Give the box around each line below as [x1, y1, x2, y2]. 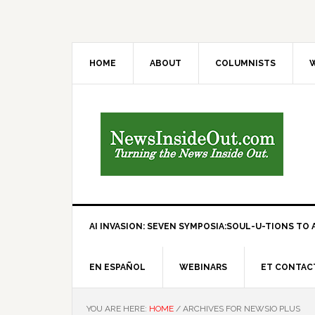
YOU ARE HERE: [86, 304, 149, 314]
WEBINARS [179, 262, 227, 272]
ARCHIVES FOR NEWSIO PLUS [181, 304, 300, 314]
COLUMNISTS [215, 58, 276, 68]
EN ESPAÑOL [89, 262, 146, 272]
